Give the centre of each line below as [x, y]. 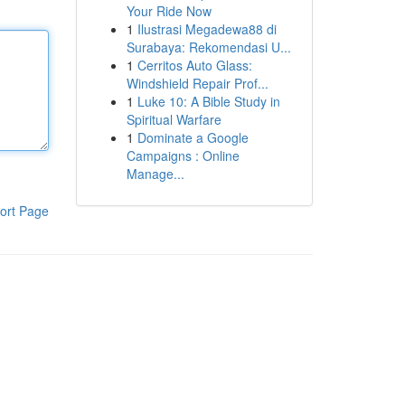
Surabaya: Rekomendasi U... [208, 47]
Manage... [155, 174]
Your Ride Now [169, 11]
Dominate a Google [193, 137]
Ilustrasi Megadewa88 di [207, 29]
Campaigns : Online [183, 155]
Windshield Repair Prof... [197, 83]
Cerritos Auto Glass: [194, 65]
